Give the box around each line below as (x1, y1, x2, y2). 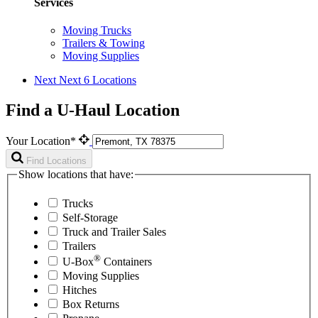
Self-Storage (62, 212, 118, 224)
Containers (101, 256, 152, 268)
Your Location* (6, 134, 79, 147)
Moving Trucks (62, 24, 131, 37)
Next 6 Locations (59, 74, 136, 87)
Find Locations (26, 155, 87, 166)
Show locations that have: (18, 168, 133, 180)
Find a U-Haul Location (6, 100, 180, 119)
